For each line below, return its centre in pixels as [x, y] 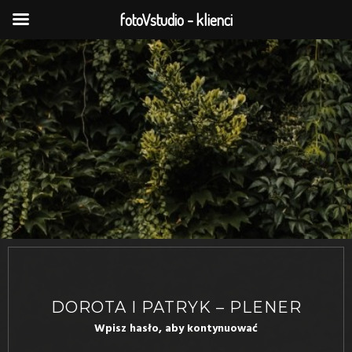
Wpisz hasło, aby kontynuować [176, 329]
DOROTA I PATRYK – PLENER [176, 307]
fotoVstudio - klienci [176, 20]
